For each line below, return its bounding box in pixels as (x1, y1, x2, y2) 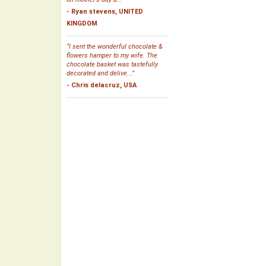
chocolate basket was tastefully (66, 61, 158, 68)
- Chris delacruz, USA (66, 81, 137, 89)
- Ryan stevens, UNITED (66, 8, 143, 15)
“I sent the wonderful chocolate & (66, 43, 163, 50)
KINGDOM (66, 20, 97, 27)
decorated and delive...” (66, 69, 134, 77)
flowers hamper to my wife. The (66, 52, 157, 59)
